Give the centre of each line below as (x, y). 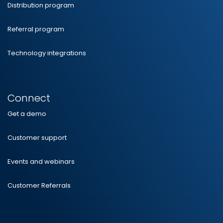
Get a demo (27, 114)
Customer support (37, 138)
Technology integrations (47, 53)
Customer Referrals (39, 186)
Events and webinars (41, 162)
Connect (29, 98)
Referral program (36, 29)
